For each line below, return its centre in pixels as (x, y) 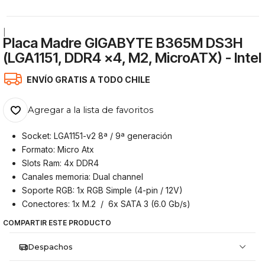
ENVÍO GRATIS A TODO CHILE (89, 79)
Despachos (50, 247)
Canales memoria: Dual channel (83, 176)
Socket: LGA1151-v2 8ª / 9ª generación (97, 135)
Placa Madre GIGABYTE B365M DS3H (123, 43)
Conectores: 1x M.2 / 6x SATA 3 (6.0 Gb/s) (106, 203)
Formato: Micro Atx (58, 149)
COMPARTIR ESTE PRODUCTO (57, 223)
